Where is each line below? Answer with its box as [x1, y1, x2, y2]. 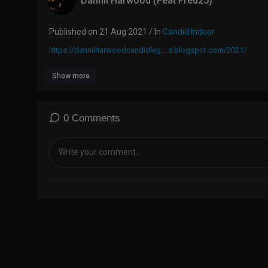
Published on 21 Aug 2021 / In [49, 26, 163, 36]
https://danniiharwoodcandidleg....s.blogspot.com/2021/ [49, 45, 246, 54]
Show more [52, 71, 90, 80]
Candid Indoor [163, 26, 215, 36]
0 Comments [60, 112, 120, 124]
